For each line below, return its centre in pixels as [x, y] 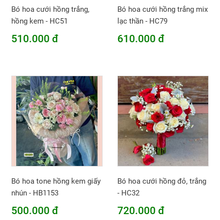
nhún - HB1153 [35, 193]
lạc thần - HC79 [142, 21]
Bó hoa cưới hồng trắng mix [162, 9]
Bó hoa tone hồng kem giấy [56, 181]
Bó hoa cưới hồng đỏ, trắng [162, 181]
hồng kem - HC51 [40, 21]
